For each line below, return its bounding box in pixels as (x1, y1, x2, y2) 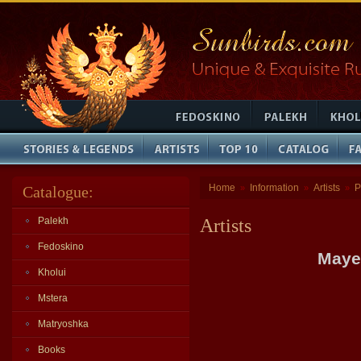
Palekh (38, 215, 68, 226)
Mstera (38, 293, 68, 304)
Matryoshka (38, 318, 89, 330)
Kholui (38, 267, 66, 278)
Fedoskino (38, 241, 84, 252)
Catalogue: (23, 183, 93, 201)
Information (250, 182, 299, 193)
